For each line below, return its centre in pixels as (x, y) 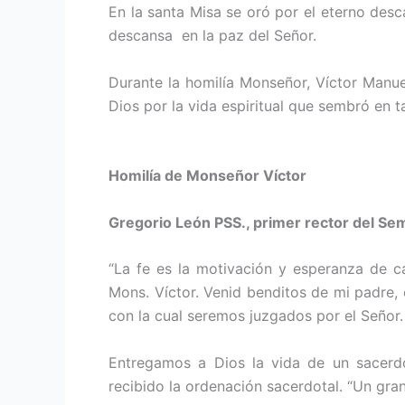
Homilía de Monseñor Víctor (207, 175)
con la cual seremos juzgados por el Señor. (256, 316)
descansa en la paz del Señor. (212, 36)
